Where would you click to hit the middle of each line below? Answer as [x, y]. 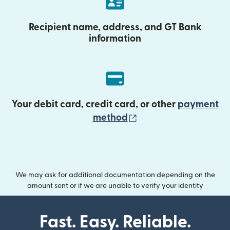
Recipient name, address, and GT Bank [115, 27]
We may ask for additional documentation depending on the [115, 175]
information [115, 39]
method [110, 118]
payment [198, 104]
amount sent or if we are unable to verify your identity [115, 186]
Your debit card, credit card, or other [94, 104]
